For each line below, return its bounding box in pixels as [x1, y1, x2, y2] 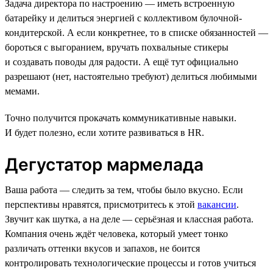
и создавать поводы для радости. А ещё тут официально [5, 56, 238, 67]
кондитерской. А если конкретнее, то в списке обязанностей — [5, 27, 268, 38]
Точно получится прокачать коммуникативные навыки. [5, 112, 236, 123]
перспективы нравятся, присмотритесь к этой [5, 199, 197, 210]
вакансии [197, 199, 236, 210]
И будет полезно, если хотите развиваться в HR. [5, 127, 204, 138]
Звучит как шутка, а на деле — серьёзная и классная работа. [5, 213, 253, 224]
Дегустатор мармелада [5, 154, 204, 175]
